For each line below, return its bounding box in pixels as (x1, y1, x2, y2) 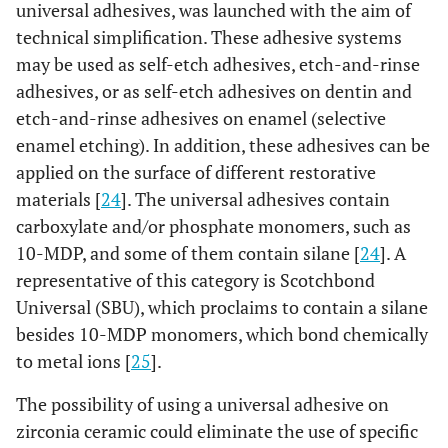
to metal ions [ (16, 349, 131, 373)
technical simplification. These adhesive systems (16, 25, 402, 49)
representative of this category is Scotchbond (16, 268, 375, 292)
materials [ (16, 187, 101, 211)
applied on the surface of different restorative (16, 160, 376, 184)
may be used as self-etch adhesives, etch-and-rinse (16, 52, 420, 76)
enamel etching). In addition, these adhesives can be (16, 133, 430, 157)
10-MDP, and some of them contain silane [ (16, 241, 360, 265)
